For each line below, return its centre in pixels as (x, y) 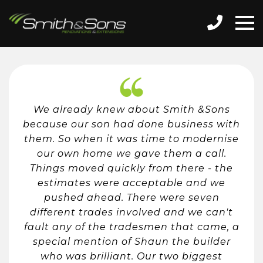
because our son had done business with (131, 124)
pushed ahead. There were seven (131, 197)
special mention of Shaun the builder (131, 241)
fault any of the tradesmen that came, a (131, 227)
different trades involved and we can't (131, 212)
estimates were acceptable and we (131, 183)
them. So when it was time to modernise (131, 139)
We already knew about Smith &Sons (131, 109)
